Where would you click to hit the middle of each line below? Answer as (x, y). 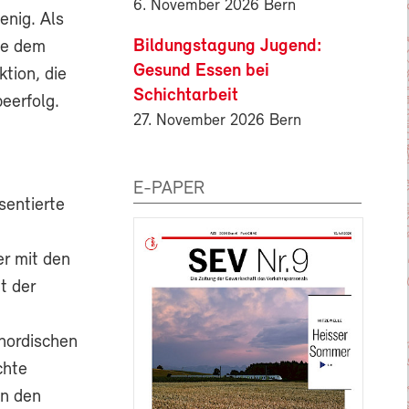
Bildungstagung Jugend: (228, 46)
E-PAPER (169, 189)
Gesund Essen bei (201, 71)
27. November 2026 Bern (217, 121)
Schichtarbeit (186, 95)
